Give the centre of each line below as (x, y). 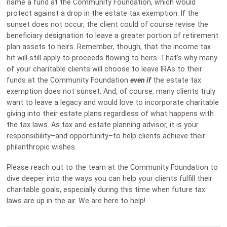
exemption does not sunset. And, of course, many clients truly (111, 91)
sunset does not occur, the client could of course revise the (108, 25)
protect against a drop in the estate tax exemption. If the (103, 13)
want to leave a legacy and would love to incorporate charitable (113, 103)
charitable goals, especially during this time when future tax (106, 190)
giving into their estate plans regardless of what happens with (110, 114)
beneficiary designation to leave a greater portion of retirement (113, 36)
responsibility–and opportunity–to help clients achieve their (106, 136)
